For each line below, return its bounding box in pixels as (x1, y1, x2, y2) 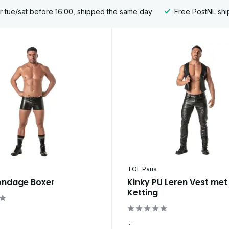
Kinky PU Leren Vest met (127, 176, 227, 189)
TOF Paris (127, 165, 157, 173)
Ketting (127, 187, 158, 199)
